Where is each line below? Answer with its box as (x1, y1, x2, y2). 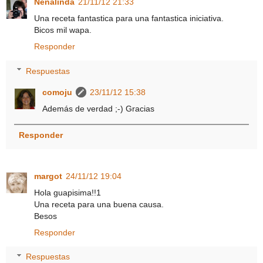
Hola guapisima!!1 (34, 187, 101, 197)
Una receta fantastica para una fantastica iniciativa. (34, 14, 224, 23)
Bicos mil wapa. (34, 25, 92, 35)
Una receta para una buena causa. (34, 199, 164, 209)
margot (34, 171, 62, 181)
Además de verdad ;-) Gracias (42, 103, 155, 113)
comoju (42, 87, 73, 97)
